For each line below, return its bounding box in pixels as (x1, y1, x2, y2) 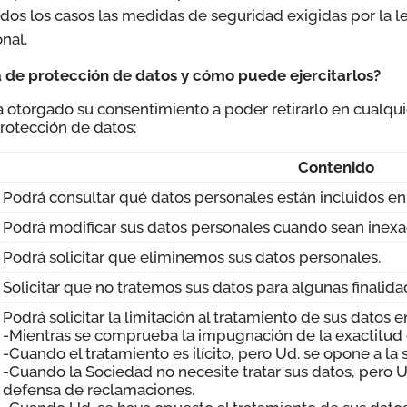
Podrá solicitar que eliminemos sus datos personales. (3, 247, 382, 266)
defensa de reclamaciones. (3, 380, 195, 399)
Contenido (297, 157, 374, 176)
